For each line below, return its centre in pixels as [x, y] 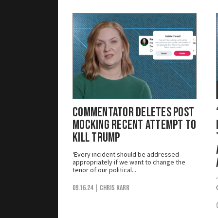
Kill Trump [96, 138]
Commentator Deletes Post [134, 112]
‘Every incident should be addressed [126, 154]
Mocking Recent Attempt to [135, 125]
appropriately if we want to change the [129, 162]
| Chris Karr [112, 188]
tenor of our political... [104, 170]
